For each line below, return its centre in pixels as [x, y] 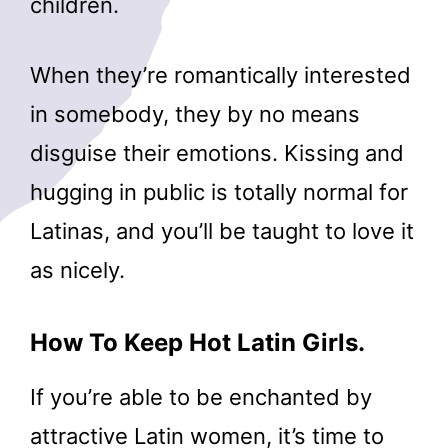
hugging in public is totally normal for [219, 192]
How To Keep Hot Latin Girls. [197, 343]
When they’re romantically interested [220, 75]
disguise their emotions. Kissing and [217, 153]
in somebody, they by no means [195, 114]
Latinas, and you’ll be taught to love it [222, 231]
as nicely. [77, 270]
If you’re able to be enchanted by [201, 397]
